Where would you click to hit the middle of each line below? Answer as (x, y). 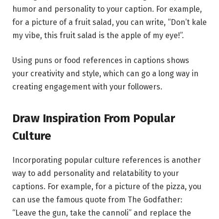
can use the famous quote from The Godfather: (97, 199)
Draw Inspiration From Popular (94, 118)
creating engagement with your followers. (87, 87)
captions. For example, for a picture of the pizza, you (107, 186)
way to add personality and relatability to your (96, 173)
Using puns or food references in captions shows (101, 61)
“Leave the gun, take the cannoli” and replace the (102, 213)
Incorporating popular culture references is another (107, 160)
